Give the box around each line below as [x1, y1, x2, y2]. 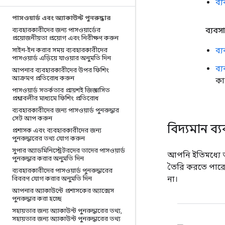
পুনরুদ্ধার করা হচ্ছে [12, 195, 62, 202]
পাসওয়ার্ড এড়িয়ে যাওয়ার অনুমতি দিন [12, 54, 111, 62]
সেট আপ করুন [12, 115, 52, 122]
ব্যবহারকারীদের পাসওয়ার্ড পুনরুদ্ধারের [12, 167, 113, 174]
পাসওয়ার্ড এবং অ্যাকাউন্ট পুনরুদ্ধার [12, 14, 110, 22]
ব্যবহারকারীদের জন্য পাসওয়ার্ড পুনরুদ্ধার [12, 106, 119, 114]
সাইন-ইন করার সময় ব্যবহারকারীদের [12, 46, 107, 54]
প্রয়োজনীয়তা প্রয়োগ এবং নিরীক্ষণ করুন [12, 34, 119, 42]
